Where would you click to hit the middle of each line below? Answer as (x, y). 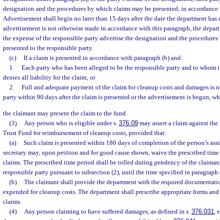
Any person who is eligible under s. (71, 123)
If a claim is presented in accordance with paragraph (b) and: (103, 58)
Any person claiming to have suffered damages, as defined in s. (108, 212)
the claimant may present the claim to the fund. (65, 113)
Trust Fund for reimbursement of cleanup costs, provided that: (85, 133)
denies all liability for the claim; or (49, 77)
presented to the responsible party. (48, 48)
